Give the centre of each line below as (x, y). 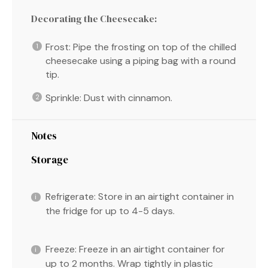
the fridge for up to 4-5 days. (110, 211)
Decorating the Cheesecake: (94, 18)
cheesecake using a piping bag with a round (141, 60)
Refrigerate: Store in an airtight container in (140, 196)
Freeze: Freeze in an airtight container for (135, 249)
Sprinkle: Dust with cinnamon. (109, 98)
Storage (50, 159)
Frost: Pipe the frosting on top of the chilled (141, 47)
